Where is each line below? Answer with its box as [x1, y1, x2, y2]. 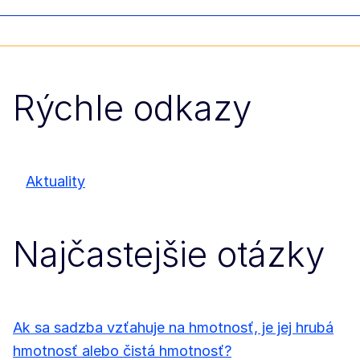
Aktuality [26, 172, 85, 190]
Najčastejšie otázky [13, 232, 325, 276]
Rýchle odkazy [13, 86, 252, 130]
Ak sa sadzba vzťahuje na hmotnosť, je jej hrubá [13, 318, 333, 336]
